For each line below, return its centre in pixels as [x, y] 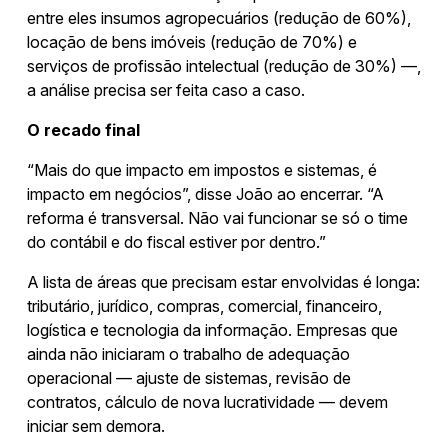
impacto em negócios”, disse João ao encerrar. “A [205, 193]
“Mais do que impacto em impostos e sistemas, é [202, 169]
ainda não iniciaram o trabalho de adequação [188, 353]
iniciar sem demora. [96, 425]
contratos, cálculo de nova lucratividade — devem [207, 401]
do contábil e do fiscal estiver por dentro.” [176, 241]
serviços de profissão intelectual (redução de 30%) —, [224, 65]
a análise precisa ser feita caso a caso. [166, 89]
